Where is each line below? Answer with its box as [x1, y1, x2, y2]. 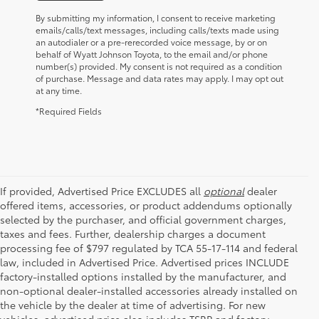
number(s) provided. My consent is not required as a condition [36, 59, 282, 72]
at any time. [36, 83, 82, 96]
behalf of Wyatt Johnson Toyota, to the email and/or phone [36, 47, 268, 60]
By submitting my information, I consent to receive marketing [36, 11, 276, 23]
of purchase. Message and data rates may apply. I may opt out [36, 71, 283, 84]
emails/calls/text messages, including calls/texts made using [36, 23, 279, 36]
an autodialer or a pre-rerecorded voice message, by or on [36, 35, 267, 48]
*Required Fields [36, 104, 102, 117]
